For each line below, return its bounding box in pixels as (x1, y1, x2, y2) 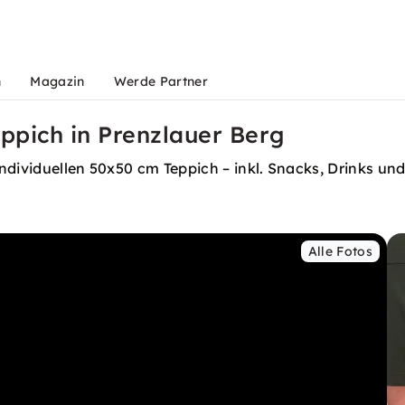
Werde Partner (113, 73, 208, 89)
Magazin (30, 73, 85, 89)
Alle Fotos (307, 243, 372, 259)
